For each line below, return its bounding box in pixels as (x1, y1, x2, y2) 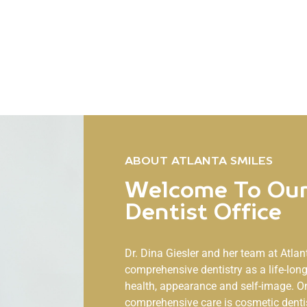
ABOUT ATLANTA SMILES (125, 156, 273, 167)
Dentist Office (125, 202, 282, 225)
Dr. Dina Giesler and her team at (125, 246, 280, 260)
